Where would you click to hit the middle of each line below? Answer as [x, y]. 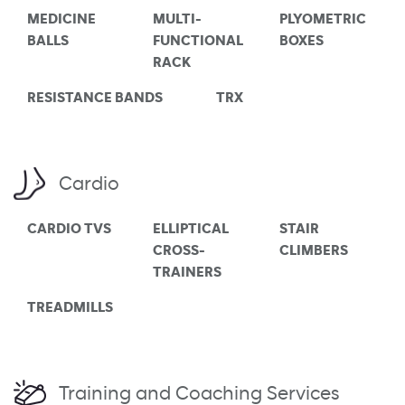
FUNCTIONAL [198, 41]
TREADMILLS [70, 308]
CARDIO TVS [69, 229]
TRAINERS [188, 273]
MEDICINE [61, 19]
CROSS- [179, 251]
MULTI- [178, 19]
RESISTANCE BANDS [95, 98]
